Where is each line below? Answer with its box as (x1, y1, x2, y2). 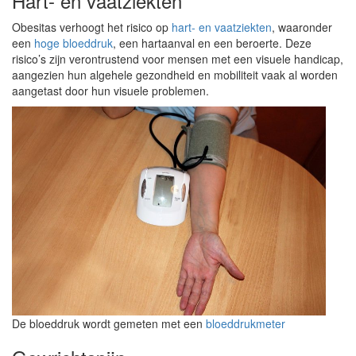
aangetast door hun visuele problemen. (12, 83, 209, 99)
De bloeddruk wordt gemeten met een (12, 315, 206, 331)
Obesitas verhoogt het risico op (12, 19, 172, 35)
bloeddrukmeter (206, 315, 285, 331)
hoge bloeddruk (34, 35, 113, 51)
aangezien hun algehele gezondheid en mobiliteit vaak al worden (12, 67, 338, 83)
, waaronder (272, 19, 332, 35)
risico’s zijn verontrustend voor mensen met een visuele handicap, (12, 51, 343, 67)
